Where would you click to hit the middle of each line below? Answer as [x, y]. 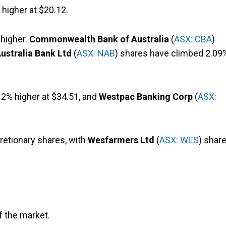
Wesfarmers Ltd [121, 140]
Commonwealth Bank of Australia [99, 39]
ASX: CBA [193, 39]
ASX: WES [179, 140]
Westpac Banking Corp [146, 97]
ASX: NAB [96, 53]
